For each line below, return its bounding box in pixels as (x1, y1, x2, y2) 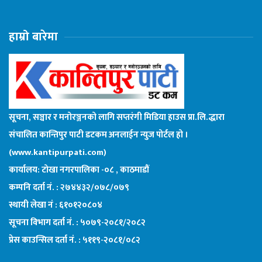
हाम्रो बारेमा (9, 26, 58, 47)
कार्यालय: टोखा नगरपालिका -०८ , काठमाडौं (9, 162, 149, 177)
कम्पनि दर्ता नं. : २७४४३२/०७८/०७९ (9, 180, 129, 195)
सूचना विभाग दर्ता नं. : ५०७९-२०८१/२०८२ (9, 215, 146, 230)
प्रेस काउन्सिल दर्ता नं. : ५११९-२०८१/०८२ (9, 232, 140, 247)
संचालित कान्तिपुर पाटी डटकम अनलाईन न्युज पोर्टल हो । (9, 127, 188, 142)
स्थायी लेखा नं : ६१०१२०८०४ (9, 197, 102, 212)
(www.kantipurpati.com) (9, 144, 106, 160)
